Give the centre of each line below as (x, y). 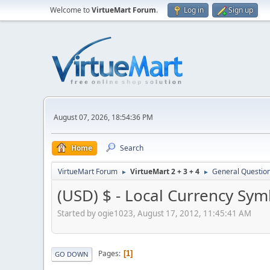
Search (132, 148)
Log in (194, 10)
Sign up (241, 10)
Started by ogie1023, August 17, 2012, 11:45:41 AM (154, 213)
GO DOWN (72, 254)
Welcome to (71, 10)
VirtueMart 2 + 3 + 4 (165, 171)
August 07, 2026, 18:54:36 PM (103, 117)
